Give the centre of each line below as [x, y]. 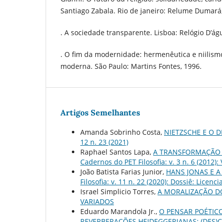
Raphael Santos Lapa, [117, 152]
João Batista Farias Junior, [123, 171]
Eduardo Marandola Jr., [120, 211]
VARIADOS [97, 201]
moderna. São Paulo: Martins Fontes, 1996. [131, 66]
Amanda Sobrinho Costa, [122, 132]
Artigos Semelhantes [100, 112]
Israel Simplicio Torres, [119, 191]
